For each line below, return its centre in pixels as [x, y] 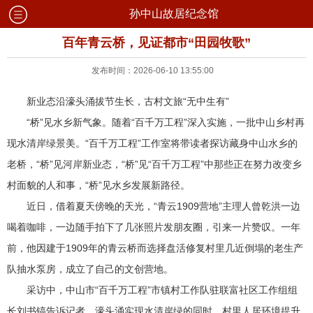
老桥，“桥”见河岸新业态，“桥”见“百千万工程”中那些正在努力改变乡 [154, 164]
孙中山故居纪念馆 [174, 14]
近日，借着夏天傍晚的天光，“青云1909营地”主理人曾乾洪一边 [163, 206]
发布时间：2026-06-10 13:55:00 [156, 71]
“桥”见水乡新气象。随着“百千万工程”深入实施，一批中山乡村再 [166, 122]
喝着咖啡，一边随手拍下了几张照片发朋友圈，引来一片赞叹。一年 [154, 227]
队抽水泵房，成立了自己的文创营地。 [90, 269]
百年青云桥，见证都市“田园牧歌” [156, 43]
